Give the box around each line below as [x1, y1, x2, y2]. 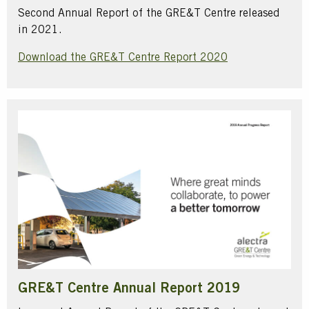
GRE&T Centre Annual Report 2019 [18, 282, 240, 297]
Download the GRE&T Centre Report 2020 [18, 52, 228, 64]
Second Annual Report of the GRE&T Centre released [18, 8, 279, 20]
